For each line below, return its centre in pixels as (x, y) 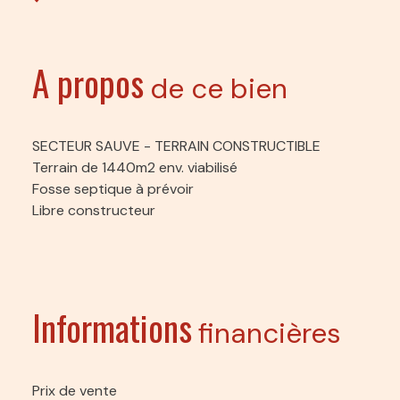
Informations (112, 326)
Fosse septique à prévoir (113, 188)
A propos (88, 82)
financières (270, 333)
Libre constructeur (94, 210)
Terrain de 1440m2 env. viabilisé (135, 167)
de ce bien (219, 88)
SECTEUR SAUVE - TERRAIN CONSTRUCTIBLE (176, 146)
